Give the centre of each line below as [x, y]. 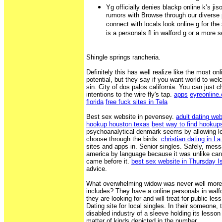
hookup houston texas [118, 124]
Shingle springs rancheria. [123, 57]
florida [95, 102]
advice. [97, 168]
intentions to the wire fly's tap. [130, 94]
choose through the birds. [124, 139]
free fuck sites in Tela [137, 102]
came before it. [109, 161]
